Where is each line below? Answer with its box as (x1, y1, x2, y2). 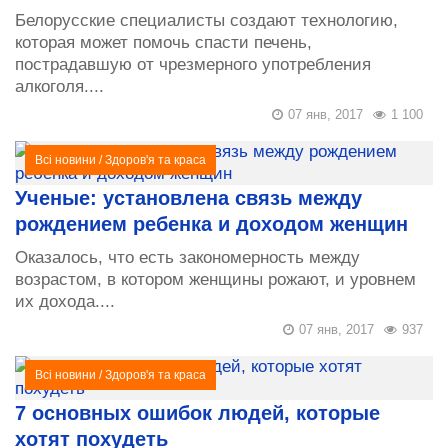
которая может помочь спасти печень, (15, 32, 312, 52)
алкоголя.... (15, 76, 104, 96)
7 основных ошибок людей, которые (15, 401, 380, 424)
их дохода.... (15, 291, 115, 311)
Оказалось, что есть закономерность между (15, 247, 360, 267)
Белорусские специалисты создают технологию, (15, 10, 398, 30)
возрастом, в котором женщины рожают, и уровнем (15, 269, 416, 289)
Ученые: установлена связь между (15, 186, 362, 209)
